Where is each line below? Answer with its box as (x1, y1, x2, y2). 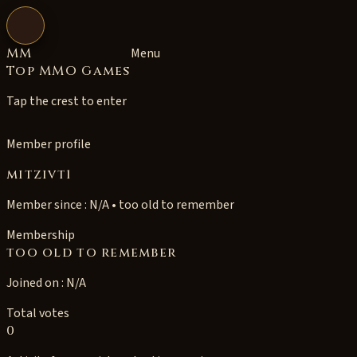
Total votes (6, 304, 69, 322)
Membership (6, 226, 75, 244)
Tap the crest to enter (6, 92, 127, 110)
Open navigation (24, 24, 100, 37)
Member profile (6, 135, 91, 153)
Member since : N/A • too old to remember (6, 196, 234, 214)
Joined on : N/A (6, 274, 86, 292)
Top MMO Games (6, 62, 131, 80)
